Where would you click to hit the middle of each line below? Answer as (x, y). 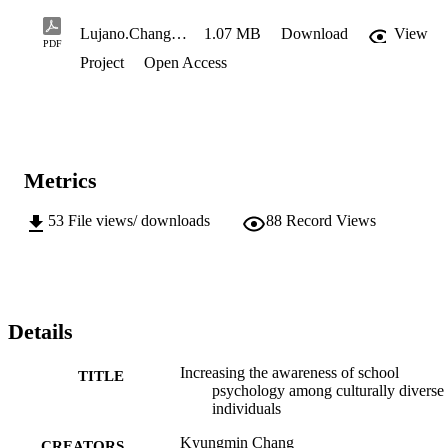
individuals (246, 408)
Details (40, 332)
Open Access (183, 63)
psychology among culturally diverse (328, 390)
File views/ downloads (139, 220)
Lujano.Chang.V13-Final (179, 34)
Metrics (60, 180)
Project (102, 63)
